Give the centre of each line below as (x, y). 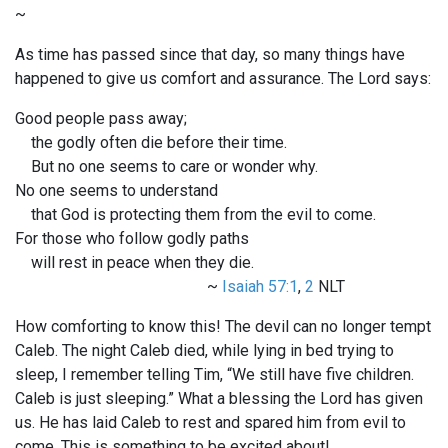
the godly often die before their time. (151, 143)
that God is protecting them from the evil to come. (195, 215)
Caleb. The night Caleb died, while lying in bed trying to (204, 351)
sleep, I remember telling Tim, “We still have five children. (214, 375)
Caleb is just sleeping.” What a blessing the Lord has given (219, 399)
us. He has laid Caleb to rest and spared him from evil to (210, 423)
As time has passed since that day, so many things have (210, 55)
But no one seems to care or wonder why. (166, 167)
